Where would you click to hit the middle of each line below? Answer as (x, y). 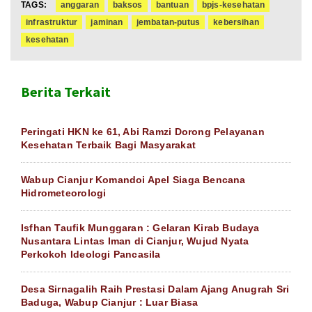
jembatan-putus (168, 23)
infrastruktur (52, 23)
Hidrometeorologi (64, 193)
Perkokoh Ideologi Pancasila (91, 255)
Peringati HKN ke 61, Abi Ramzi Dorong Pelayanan (143, 132)
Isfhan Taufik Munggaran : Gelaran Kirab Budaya (140, 228)
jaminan (107, 23)
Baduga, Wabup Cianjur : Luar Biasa (110, 303)
